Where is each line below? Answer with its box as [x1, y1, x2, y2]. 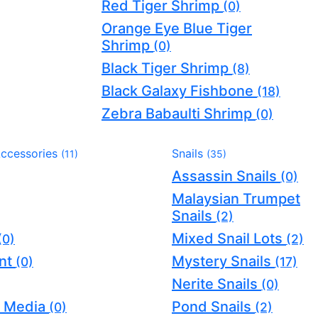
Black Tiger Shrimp [102, 59, 232, 77]
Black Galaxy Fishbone [102, 82, 257, 99]
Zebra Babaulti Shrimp [102, 104, 256, 122]
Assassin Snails [172, 167, 280, 185]
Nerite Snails [172, 275, 261, 292]
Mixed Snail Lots [172, 229, 286, 247]
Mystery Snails [172, 252, 275, 270]
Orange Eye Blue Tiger [102, 19, 252, 37]
